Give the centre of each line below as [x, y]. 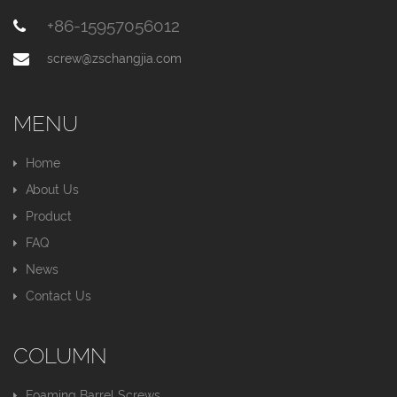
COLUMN [60, 355]
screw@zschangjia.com [114, 58]
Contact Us [58, 296]
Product [49, 216]
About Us [52, 189]
